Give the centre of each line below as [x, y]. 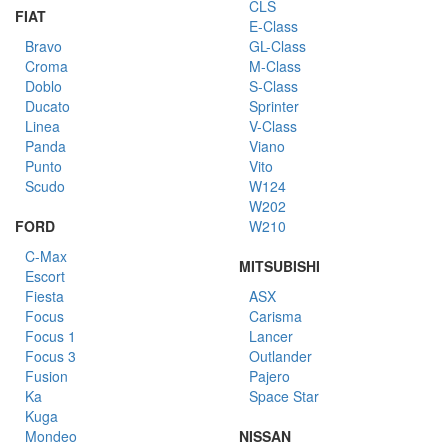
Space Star [284, 396]
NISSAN [265, 436]
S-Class [273, 86]
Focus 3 [50, 356]
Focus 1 [50, 336]
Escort [45, 276]
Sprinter [274, 106]
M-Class [275, 66]
